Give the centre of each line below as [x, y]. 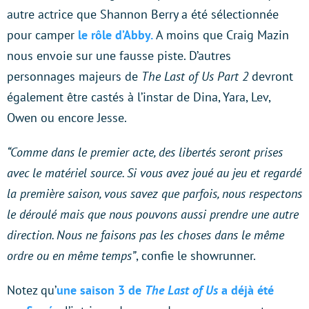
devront [272, 77]
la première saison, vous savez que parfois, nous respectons [154, 194]
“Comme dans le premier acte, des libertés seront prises [145, 152]
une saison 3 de [101, 290]
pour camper [42, 35]
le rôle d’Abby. [116, 35]
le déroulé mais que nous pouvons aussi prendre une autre [153, 215]
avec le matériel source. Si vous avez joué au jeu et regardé [154, 173]
